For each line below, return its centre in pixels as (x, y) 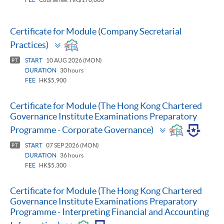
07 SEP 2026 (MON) (72, 145)
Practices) (29, 44)
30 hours (71, 70)
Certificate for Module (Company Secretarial (96, 31)
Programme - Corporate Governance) (82, 129)
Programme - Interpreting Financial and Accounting (109, 212)
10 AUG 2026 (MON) (73, 60)
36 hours (71, 155)
